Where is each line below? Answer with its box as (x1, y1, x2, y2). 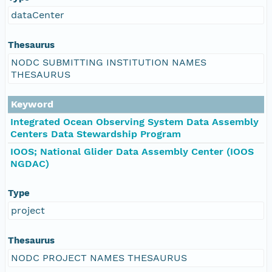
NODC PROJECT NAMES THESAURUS (11, 251, 187, 263)
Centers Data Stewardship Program (10, 127, 181, 140)
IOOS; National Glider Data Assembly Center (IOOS (10, 145, 254, 157)
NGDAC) (10, 157, 49, 169)
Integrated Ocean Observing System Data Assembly (10, 115, 259, 127)
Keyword (11, 98, 53, 110)
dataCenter (11, 8, 64, 21)
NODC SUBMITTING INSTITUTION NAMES (11, 56, 206, 68)
